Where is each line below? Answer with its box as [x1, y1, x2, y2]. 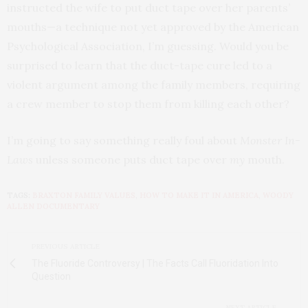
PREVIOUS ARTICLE [32, 242, 100, 251]
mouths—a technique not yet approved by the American [7, 20, 299, 34]
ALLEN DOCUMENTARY [7, 201, 100, 211]
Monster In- [240, 133, 300, 147]
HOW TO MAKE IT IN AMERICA [140, 190, 258, 200]
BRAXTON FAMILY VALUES [32, 190, 135, 200]
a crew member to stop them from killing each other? [7, 97, 289, 111]
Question [32, 271, 71, 282]
